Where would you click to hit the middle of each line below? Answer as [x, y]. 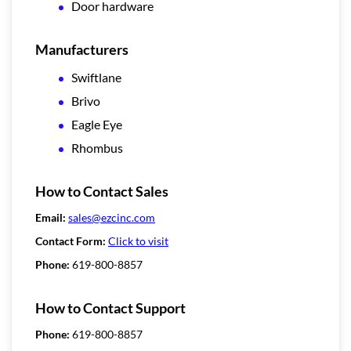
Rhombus [97, 147]
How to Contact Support [110, 308]
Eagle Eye [97, 124]
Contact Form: [72, 241]
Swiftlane [96, 77]
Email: [52, 217]
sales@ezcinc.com [112, 217]
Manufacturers [82, 49]
